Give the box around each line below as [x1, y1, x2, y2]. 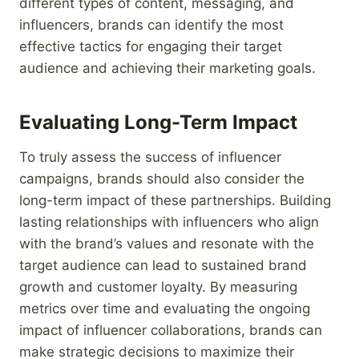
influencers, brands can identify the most [19, 16, 284, 33]
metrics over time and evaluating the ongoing [19, 300, 310, 317]
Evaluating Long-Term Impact [19, 110, 297, 134]
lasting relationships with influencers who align [19, 213, 319, 230]
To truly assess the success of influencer [19, 148, 281, 165]
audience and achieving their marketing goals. [19, 59, 316, 76]
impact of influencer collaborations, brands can [19, 321, 322, 338]
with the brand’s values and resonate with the [19, 235, 314, 252]
